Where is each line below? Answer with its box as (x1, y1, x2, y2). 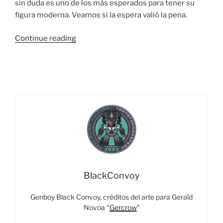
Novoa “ (83, 203, 110, 212)
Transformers (76, 57, 124, 66)
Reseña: (76, 45, 103, 54)
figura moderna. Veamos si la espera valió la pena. (15, 10, 187, 20)
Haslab (76, 81, 100, 90)
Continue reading (15, 33, 76, 43)
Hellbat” (76, 140, 104, 150)
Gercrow (109, 203, 137, 212)
